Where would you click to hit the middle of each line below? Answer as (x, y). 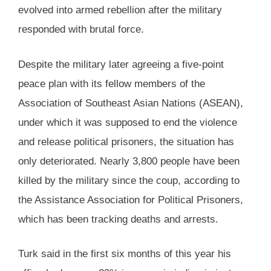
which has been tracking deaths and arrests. (118, 219)
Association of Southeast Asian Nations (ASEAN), (131, 103)
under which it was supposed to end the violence (128, 122)
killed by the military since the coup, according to (129, 180)
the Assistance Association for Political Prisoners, (131, 200)
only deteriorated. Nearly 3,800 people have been (129, 161)
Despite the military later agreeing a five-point (121, 64)
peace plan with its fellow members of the (112, 83)
